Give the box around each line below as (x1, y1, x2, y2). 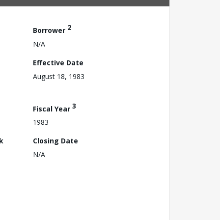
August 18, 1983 (33, 71, 84, 81)
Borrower (33, 25, 67, 35)
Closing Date (33, 136, 78, 146)
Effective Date (33, 57, 83, 67)
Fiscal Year (33, 104, 72, 113)
